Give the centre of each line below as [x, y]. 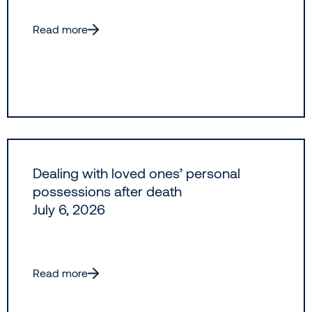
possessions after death [107, 191]
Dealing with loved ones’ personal [136, 173]
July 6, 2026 [69, 209]
